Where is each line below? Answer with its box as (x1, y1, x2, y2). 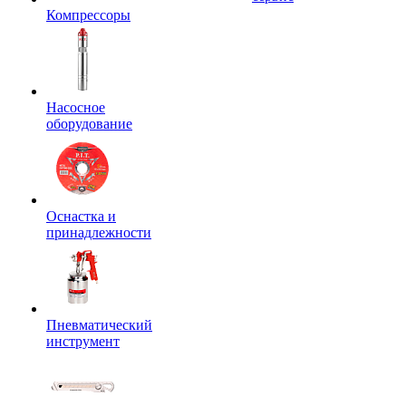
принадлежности (46, 225, 151, 240)
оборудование (46, 116, 132, 131)
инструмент (46, 333, 120, 349)
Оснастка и (46, 208, 116, 224)
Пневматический (46, 317, 152, 333)
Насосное (46, 100, 105, 115)
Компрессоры (46, 7, 130, 23)
